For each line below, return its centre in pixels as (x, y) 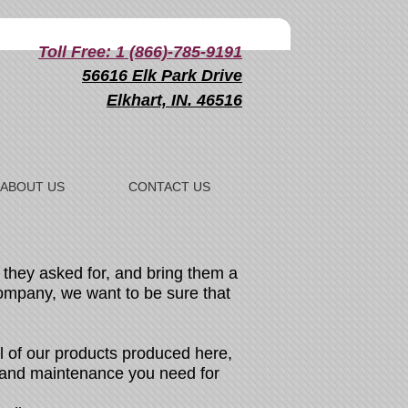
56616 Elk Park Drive (162, 76)
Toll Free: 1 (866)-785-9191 (140, 52)
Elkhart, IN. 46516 (174, 100)
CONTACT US (169, 187)
